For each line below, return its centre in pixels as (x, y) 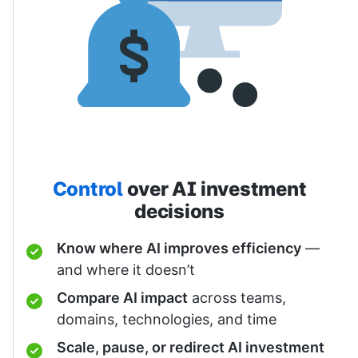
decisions (179, 211)
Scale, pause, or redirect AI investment (191, 347)
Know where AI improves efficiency (179, 248)
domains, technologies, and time (167, 319)
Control (88, 189)
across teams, (237, 297)
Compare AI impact (122, 297)
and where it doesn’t (126, 269)
